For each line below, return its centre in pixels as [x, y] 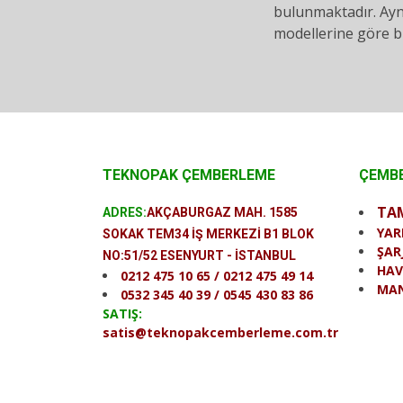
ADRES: [125, 212]
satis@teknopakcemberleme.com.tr [220, 332]
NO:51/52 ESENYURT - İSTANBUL [199, 255]
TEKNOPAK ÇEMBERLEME [189, 175]
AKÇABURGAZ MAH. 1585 [222, 212]
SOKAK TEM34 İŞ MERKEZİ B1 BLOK [208, 234]
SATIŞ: [122, 313]
